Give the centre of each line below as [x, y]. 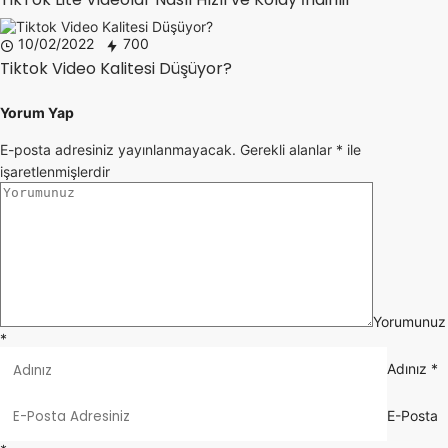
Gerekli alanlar [288, 150]
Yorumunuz [409, 322]
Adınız [406, 369]
